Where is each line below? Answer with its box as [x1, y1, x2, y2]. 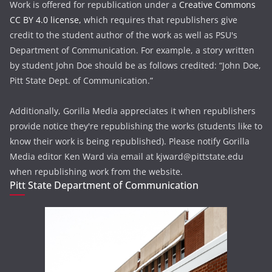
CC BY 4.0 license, [10, 13, 81, 25]
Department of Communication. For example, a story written [10, 44, 254, 56]
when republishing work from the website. [10, 165, 183, 177]
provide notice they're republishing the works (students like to [10, 120, 262, 132]
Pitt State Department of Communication [10, 178, 199, 192]
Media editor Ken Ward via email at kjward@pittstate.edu [10, 150, 243, 162]
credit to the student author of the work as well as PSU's [10, 29, 237, 41]
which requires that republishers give [81, 13, 237, 25]
